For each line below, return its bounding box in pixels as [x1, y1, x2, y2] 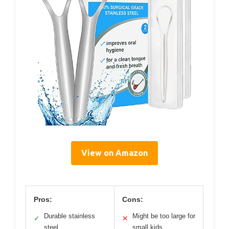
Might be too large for [132, 212, 195, 220]
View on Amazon [81, 148, 148, 157]
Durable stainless [44, 212, 95, 220]
